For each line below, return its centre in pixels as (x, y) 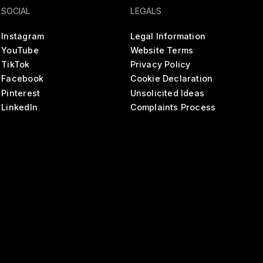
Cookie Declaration (171, 79)
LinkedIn (19, 107)
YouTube (20, 50)
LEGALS (146, 11)
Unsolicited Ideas (167, 93)
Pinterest (21, 93)
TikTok (16, 65)
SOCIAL (16, 11)
